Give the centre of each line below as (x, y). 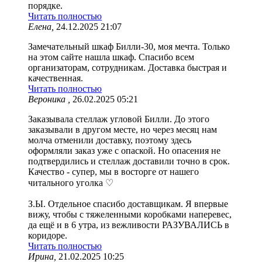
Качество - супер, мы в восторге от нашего (113, 171)
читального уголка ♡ (71, 182)
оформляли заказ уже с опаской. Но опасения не (124, 150)
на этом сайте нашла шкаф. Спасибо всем (111, 57)
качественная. (56, 78)
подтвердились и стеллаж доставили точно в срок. (129, 161)
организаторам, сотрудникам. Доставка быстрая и (127, 67)
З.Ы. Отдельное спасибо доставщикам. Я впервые (128, 204)
